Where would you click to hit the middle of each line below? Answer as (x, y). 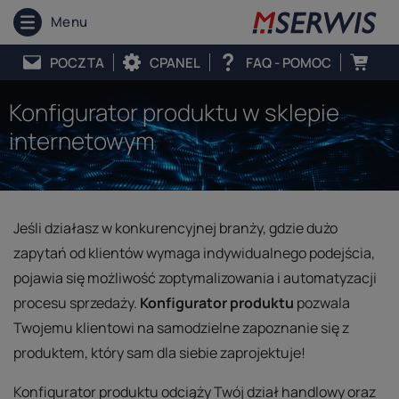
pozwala (322, 303)
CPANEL (175, 62)
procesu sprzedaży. (77, 303)
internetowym (82, 141)
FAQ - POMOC (288, 62)
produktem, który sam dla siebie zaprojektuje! (159, 353)
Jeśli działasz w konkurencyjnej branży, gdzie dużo (175, 228)
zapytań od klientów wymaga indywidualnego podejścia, (194, 253)
